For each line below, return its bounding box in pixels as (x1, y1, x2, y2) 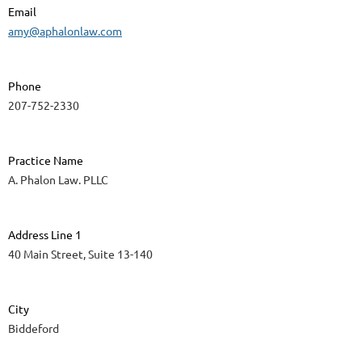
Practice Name (8, 153, 83, 168)
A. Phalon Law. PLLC (8, 172, 108, 187)
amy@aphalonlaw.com (8, 23, 122, 39)
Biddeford (8, 321, 59, 336)
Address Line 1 (8, 227, 82, 242)
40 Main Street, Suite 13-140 (8, 246, 153, 262)
